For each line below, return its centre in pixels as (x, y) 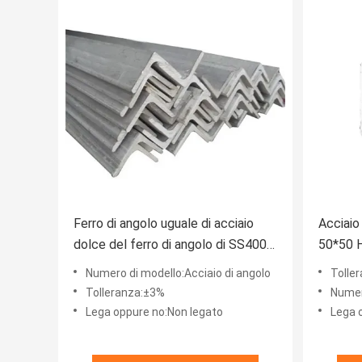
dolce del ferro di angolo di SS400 (170, 245)
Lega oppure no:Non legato (154, 312)
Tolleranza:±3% (125, 293)
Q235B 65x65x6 (119, 266)
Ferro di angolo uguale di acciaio (164, 224)
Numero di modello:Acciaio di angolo (178, 274)
